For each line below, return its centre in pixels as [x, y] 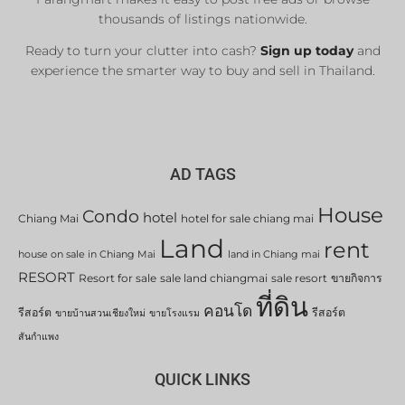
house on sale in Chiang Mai [87, 255]
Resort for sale [118, 278]
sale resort [299, 278]
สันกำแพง [38, 337]
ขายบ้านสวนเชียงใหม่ [100, 314]
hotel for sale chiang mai [247, 219]
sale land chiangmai [214, 278]
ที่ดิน [282, 307]
